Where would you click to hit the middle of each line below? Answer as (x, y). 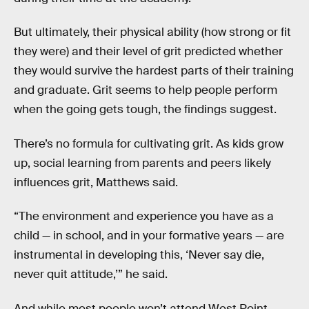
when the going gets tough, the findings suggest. (145, 110)
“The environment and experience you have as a (144, 217)
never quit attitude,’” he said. (91, 275)
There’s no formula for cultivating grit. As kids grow (149, 143)
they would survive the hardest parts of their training (154, 71)
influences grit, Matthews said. (96, 182)
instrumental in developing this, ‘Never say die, (139, 255)
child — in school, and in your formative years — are (149, 236)
